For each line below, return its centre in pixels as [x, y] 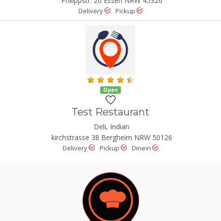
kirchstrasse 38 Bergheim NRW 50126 [111, 137]
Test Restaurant [110, 112]
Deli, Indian [111, 126]
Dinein [142, 148]
